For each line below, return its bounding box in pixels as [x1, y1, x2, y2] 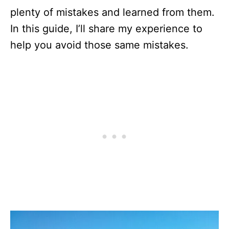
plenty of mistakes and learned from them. [10, 6, 215, 18]
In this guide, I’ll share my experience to [10, 22, 202, 35]
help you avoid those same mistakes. [10, 39, 189, 51]
